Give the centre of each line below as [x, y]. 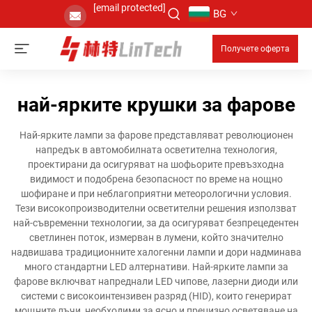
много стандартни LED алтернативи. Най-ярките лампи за [156, 267]
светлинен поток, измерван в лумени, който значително [156, 237]
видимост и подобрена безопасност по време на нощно [156, 179]
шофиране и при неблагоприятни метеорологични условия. [156, 194]
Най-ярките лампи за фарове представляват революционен [156, 135]
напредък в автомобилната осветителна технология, [156, 150]
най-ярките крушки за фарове [156, 105]
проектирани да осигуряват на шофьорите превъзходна [156, 164]
